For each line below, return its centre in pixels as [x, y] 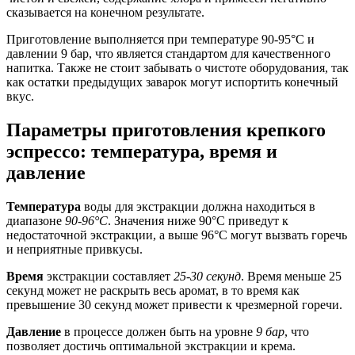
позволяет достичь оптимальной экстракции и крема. [151, 345]
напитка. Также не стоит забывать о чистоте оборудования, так [177, 67]
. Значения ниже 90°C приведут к [198, 220]
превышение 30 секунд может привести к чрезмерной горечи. [174, 304]
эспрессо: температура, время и [142, 151]
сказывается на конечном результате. [105, 12]
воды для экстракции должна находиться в [198, 206]
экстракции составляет [109, 276]
